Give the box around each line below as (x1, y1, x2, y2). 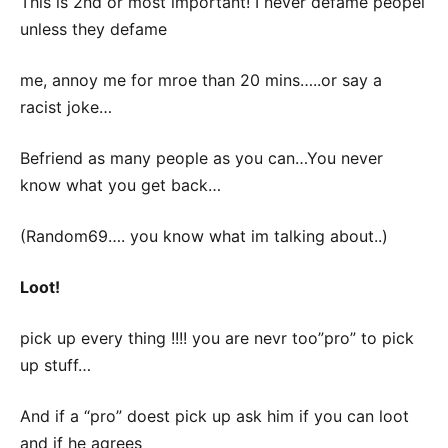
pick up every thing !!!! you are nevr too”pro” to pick (20, 328, 414, 348)
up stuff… (20, 355, 91, 375)
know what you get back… (20, 175, 221, 195)
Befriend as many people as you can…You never (20, 148, 383, 168)
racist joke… (20, 97, 112, 117)
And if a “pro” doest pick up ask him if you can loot (20, 406, 409, 426)
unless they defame (20, 19, 167, 39)
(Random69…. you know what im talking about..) (20, 226, 388, 246)
